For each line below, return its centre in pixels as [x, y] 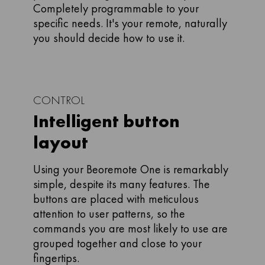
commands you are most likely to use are [130, 228]
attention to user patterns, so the [109, 214]
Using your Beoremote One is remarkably [131, 169]
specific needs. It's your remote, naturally [130, 23]
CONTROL [59, 100]
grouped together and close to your [117, 243]
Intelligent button [106, 121]
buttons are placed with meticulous [116, 199]
